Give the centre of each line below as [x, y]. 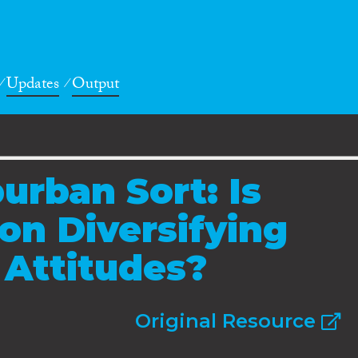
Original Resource [228, 320]
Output [95, 86]
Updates [33, 86]
